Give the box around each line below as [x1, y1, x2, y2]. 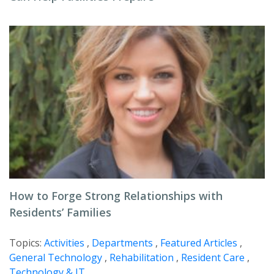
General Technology [9, 251, 102, 264]
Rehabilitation [109, 251, 174, 264]
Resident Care [181, 251, 245, 264]
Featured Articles [160, 236, 237, 250]
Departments [92, 236, 153, 250]
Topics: [9, 236, 44, 250]
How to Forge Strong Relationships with [9, 188, 223, 203]
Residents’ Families [9, 205, 111, 220]
